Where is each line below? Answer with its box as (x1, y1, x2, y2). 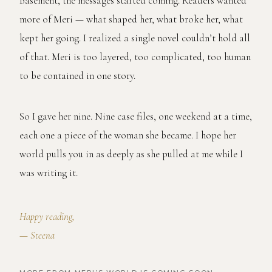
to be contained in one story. (19, 69, 135, 82)
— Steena (19, 228, 55, 242)
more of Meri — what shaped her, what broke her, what (19, 12, 243, 25)
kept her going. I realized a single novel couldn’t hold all (19, 31, 250, 44)
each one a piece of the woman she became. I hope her (19, 128, 236, 141)
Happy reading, (19, 209, 75, 223)
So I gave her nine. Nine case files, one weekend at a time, (19, 109, 252, 123)
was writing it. (19, 166, 78, 179)
